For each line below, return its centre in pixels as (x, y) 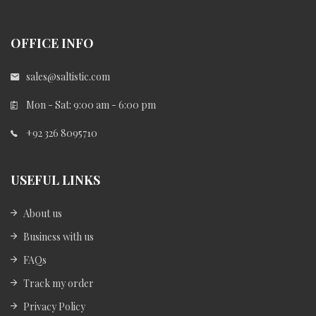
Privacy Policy (54, 306)
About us (43, 213)
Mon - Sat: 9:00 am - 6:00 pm (91, 104)
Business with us (59, 236)
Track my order (59, 283)
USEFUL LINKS (55, 180)
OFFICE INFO (52, 43)
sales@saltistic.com (68, 76)
